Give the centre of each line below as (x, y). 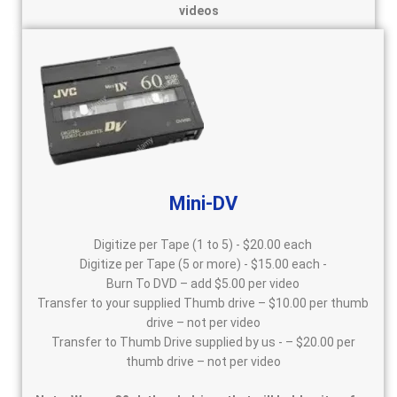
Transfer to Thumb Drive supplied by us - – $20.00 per (203, 343)
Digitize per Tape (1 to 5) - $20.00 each (203, 245)
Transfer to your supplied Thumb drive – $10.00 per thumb (203, 304)
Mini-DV (203, 204)
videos (198, 11)
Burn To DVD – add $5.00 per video (203, 284)
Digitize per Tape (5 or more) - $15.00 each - (203, 265)
